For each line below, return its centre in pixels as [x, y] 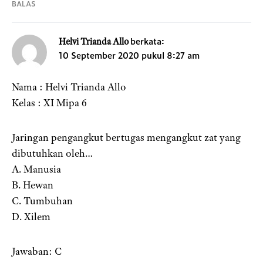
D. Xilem [31, 217]
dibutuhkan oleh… [52, 154]
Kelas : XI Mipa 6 [49, 103]
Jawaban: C [37, 252]
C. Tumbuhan [42, 201]
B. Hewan [33, 185]
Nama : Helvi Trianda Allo [69, 87]
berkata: [147, 41]
